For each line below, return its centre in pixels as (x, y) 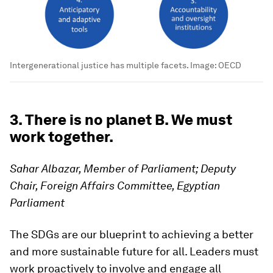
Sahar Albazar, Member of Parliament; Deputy (123, 168)
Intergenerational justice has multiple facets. (99, 65)
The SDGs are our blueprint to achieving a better (132, 234)
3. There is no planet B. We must (121, 119)
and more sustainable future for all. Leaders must (134, 251)
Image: (203, 65)
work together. (62, 136)
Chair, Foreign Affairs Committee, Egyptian (115, 185)
